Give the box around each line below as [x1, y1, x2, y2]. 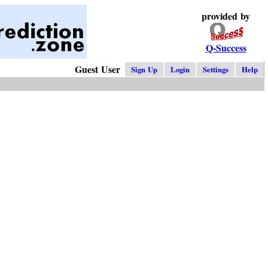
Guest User [75, 62, 123, 77]
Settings [203, 64, 229, 75]
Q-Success [205, 41, 246, 54]
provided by [202, 9, 250, 23]
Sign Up [131, 64, 157, 75]
